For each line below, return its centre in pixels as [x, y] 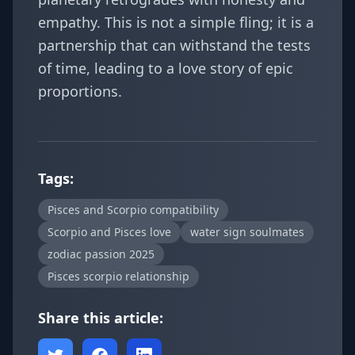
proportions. [80, 91]
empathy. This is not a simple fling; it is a [176, 22]
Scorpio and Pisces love [109, 232]
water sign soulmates [247, 232]
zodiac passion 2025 [101, 254]
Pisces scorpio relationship [118, 276]
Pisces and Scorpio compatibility [133, 210]
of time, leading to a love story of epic [166, 68]
